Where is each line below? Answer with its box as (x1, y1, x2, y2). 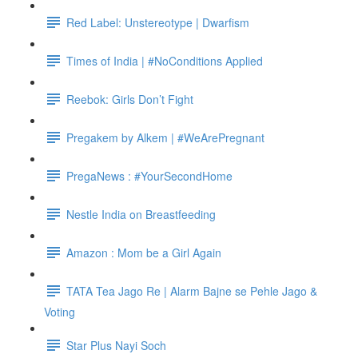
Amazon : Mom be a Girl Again (66, 244, 221, 261)
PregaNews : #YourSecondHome (66, 167, 233, 184)
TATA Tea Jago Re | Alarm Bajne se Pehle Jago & (66, 282, 317, 299)
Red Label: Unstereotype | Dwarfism (66, 14, 249, 30)
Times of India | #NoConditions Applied (66, 52, 263, 69)
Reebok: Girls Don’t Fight (66, 90, 193, 107)
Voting (44, 304, 75, 320)
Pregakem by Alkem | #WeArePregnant (66, 129, 265, 145)
